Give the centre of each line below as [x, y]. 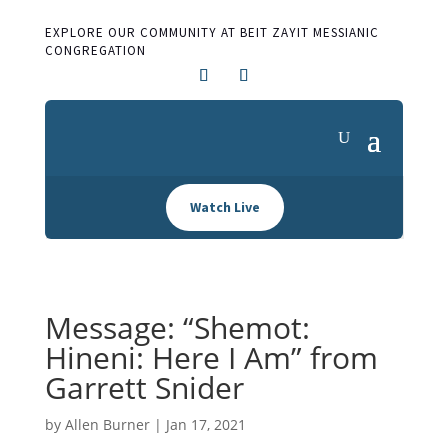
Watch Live [224, 207]
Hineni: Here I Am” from [211, 357]
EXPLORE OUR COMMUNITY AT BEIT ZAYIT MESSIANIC [211, 32]
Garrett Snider [144, 387]
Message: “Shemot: [177, 327]
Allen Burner [107, 424]
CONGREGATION [95, 50]
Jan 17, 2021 [205, 424]
